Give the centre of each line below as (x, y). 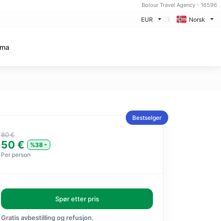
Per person (16, 155)
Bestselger (147, 118)
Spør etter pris (77, 199)
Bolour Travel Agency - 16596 (179, 5)
